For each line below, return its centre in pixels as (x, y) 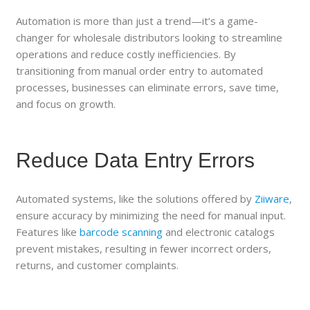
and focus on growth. (66, 103)
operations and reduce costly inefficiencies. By (126, 54)
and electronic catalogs (219, 231)
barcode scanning (121, 231)
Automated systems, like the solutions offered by (136, 198)
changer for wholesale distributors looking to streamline (149, 37)
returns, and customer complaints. (98, 265)
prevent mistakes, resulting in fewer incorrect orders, (144, 248)
